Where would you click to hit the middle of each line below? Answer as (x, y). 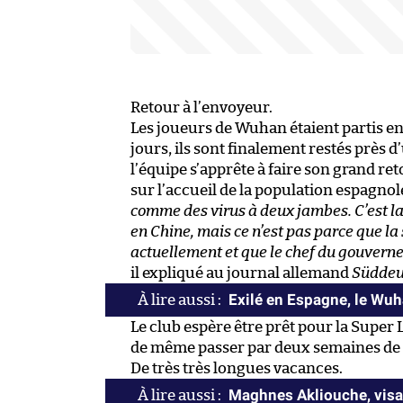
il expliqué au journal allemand (241, 273)
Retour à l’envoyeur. (201, 108)
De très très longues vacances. (237, 369)
